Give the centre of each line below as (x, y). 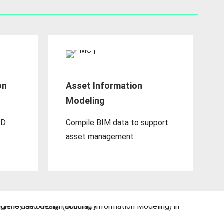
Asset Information (104, 86)
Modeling (86, 101)
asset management (100, 137)
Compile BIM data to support (117, 123)
